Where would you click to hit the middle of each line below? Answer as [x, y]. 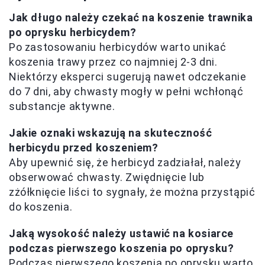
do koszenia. [41, 206]
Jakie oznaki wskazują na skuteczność [111, 132]
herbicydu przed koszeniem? [84, 147]
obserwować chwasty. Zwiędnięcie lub [107, 177]
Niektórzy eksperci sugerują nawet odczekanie [128, 76]
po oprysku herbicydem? [73, 32]
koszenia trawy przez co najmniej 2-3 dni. [113, 62]
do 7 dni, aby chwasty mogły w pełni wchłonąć [126, 91]
